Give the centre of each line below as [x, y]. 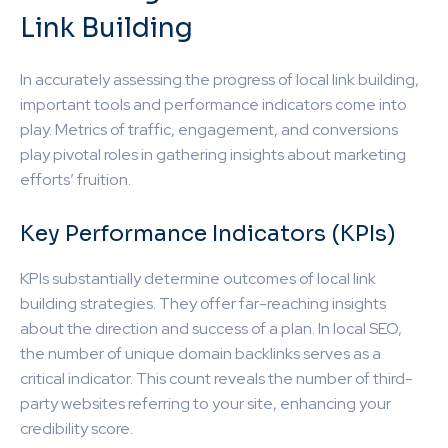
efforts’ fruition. [75, 179]
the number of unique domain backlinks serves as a [200, 353]
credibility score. [76, 428]
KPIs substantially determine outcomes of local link [198, 278]
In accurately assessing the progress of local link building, [219, 79]
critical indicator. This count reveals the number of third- [216, 378]
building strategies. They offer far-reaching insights [203, 303]
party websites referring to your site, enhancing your [205, 403]
